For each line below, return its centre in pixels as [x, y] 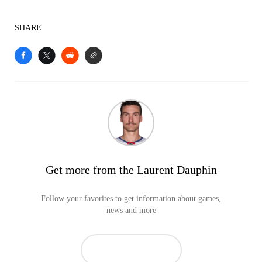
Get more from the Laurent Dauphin [131, 170]
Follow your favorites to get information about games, [131, 199]
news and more [131, 210]
